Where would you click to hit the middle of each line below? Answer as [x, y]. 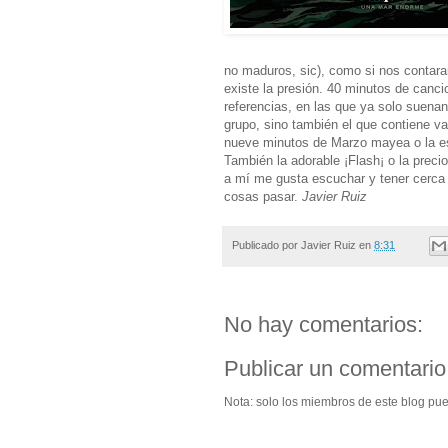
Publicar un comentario [335, 369]
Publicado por [266, 244]
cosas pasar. [263, 196]
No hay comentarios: [323, 325]
